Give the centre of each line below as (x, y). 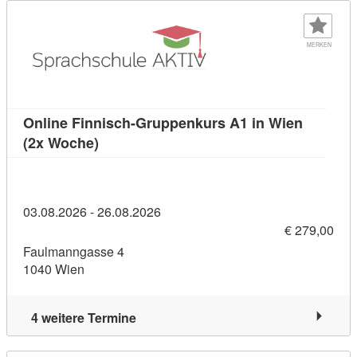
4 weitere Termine (84, 318)
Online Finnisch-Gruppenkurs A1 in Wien (163, 122)
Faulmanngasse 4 (74, 252)
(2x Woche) (61, 142)
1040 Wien (54, 269)
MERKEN (319, 44)
